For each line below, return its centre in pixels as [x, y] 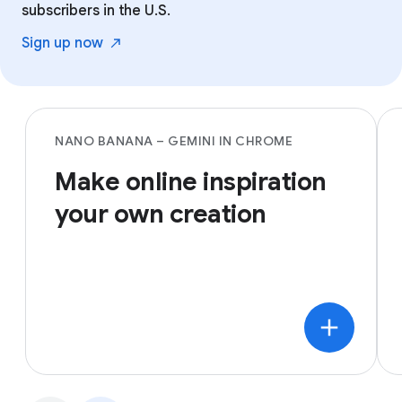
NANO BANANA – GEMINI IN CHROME [174, 141]
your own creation [161, 214]
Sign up [48, 44]
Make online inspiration [191, 182]
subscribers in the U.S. [96, 11]
